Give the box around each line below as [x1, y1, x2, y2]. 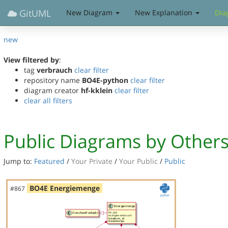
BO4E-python [82, 75, 128, 85]
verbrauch [37, 65, 72, 75]
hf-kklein [81, 85, 112, 95]
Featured [34, 156, 65, 166]
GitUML [17, 7, 51, 19]
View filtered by [4, 55, 59, 65]
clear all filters [24, 96, 72, 105]
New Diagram [66, 8, 115, 17]
